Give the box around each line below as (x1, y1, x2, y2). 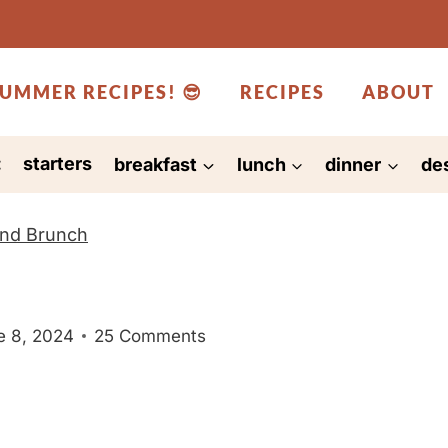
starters (23, 153, 93, 175)
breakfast (113, 153, 197, 175)
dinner (325, 153, 382, 175)
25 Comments (94, 325, 207, 346)
